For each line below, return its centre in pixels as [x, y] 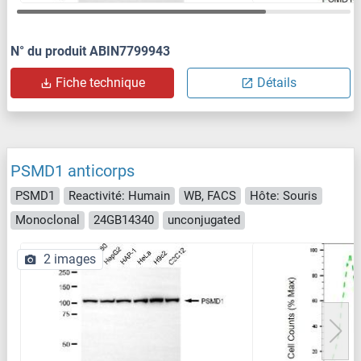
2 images [70, 259]
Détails [277, 82]
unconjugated [204, 220]
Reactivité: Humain [119, 195]
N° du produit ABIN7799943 [90, 51]
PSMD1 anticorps [73, 170]
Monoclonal [48, 220]
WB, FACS [210, 195]
